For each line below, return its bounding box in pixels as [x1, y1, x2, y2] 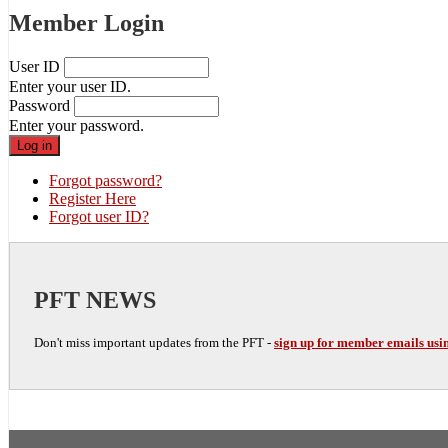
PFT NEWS [34, 286, 156, 313]
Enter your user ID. [9, 77, 131, 95]
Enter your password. [9, 116, 144, 134]
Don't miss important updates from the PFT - [34, 334, 274, 350]
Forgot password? [49, 171, 162, 189]
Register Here [49, 189, 136, 207]
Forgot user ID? [49, 207, 149, 225]
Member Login [9, 9, 164, 36]
